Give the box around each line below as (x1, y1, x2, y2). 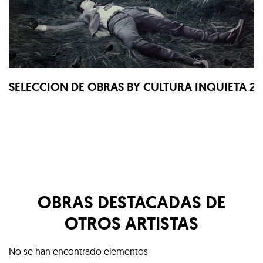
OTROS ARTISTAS (65, 212, 198, 235)
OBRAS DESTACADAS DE (38, 191, 225, 214)
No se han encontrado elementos (9, 245, 148, 257)
